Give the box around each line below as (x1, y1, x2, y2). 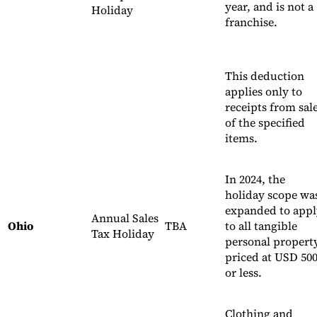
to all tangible (225, 218, 297, 234)
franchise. (225, 14, 277, 30)
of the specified (225, 115, 305, 131)
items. (225, 130, 258, 146)
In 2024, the (225, 171, 285, 188)
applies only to (225, 83, 302, 100)
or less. (225, 265, 262, 281)
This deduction (225, 68, 304, 84)
